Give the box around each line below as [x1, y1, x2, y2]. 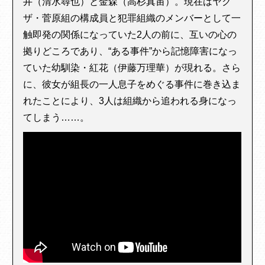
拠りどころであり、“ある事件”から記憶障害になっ [23, 46, 238, 56]
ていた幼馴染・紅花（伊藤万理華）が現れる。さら [23, 62, 241, 73]
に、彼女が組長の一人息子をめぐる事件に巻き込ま [23, 79, 241, 89]
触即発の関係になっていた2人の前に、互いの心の [23, 29, 237, 40]
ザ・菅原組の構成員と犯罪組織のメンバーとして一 [23, 12, 241, 23]
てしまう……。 [23, 112, 90, 122]
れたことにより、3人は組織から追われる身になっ [23, 95, 237, 106]
